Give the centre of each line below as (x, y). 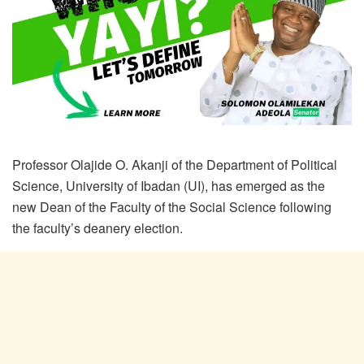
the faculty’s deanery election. (97, 227)
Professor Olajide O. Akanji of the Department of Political (175, 164)
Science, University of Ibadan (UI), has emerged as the (169, 185)
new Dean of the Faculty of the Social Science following (172, 206)
